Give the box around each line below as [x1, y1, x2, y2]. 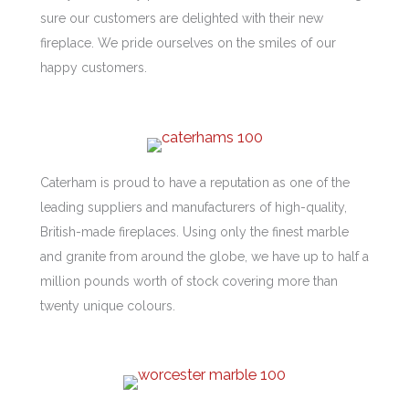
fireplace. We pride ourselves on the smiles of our [40, 36, 336, 51]
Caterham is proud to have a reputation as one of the [40, 174, 350, 190]
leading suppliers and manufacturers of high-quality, [40, 199, 347, 215]
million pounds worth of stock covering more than [40, 273, 338, 288]
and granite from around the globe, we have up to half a [40, 248, 369, 264]
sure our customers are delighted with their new [40, 11, 323, 26]
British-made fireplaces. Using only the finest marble [40, 224, 349, 239]
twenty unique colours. [40, 298, 175, 313]
